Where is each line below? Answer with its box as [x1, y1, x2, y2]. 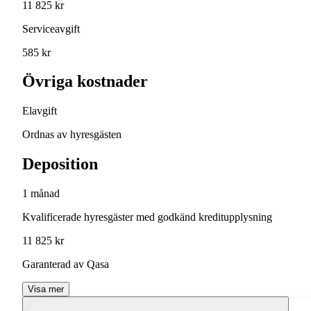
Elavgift [22, 105, 57, 117]
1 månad [22, 187, 60, 200]
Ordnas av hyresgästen [22, 128, 121, 141]
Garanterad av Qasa [22, 258, 109, 271]
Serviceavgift [22, 22, 80, 35]
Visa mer [28, 284, 64, 295]
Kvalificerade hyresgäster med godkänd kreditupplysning [22, 211, 272, 224]
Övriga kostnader [22, 72, 148, 91]
